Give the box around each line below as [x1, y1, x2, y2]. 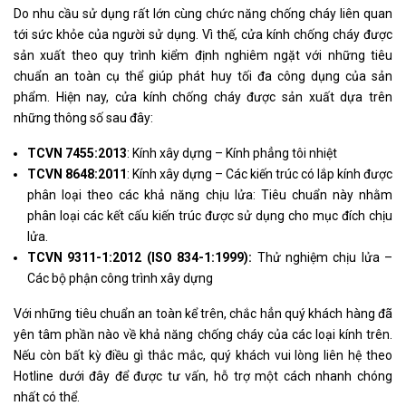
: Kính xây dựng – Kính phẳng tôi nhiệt [127, 146, 337, 160]
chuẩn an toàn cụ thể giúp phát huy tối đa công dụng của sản [14, 69, 392, 83]
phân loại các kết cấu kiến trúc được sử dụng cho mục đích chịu [27, 208, 392, 223]
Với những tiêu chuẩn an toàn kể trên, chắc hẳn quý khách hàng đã [14, 306, 392, 321]
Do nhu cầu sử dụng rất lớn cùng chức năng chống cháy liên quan [14, 6, 392, 21]
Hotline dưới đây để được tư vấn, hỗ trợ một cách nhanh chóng [14, 369, 392, 383]
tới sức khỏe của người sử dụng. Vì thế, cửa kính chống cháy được [14, 27, 392, 42]
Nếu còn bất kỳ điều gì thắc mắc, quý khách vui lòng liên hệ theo [14, 348, 392, 362]
